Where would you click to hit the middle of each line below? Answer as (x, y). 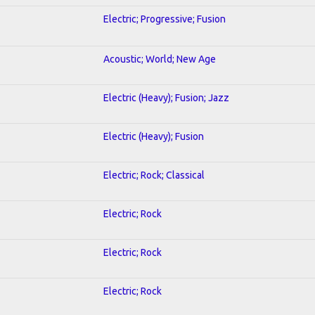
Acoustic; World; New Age (160, 59)
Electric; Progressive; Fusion (165, 19)
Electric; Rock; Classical (154, 175)
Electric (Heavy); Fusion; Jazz (166, 97)
